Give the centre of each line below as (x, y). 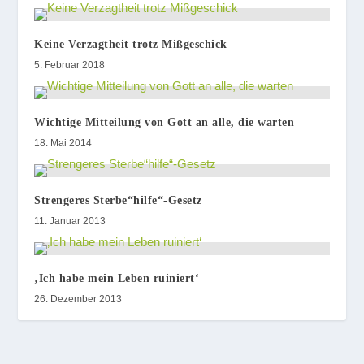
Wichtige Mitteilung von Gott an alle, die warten (165, 122)
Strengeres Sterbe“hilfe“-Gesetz (118, 200)
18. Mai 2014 (63, 143)
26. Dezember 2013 (78, 299)
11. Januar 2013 (70, 221)
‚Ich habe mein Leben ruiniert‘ (117, 278)
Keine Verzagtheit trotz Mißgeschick (131, 44)
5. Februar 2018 (70, 65)
